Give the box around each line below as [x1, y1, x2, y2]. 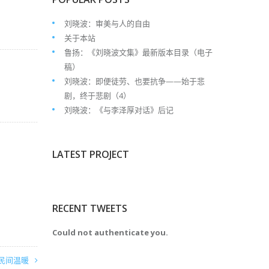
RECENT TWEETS [52, 202, 127, 215]
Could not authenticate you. [52, 227, 168, 238]
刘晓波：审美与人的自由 [64, 18, 150, 29]
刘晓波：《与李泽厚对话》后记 [64, 104, 174, 115]
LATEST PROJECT [52, 148, 129, 161]
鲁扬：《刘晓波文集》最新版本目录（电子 [64, 47, 213, 58]
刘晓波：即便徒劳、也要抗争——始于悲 [64, 76, 205, 86]
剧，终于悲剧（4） [64, 90, 131, 101]
